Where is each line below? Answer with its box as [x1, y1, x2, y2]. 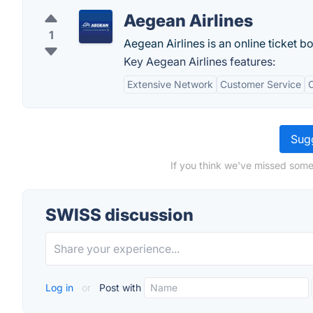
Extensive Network [127, 78, 213, 90]
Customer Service [220, 78, 301, 90]
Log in [45, 282, 76, 293]
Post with [96, 282, 141, 293]
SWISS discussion [45, 205, 194, 225]
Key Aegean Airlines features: [124, 54, 275, 68]
